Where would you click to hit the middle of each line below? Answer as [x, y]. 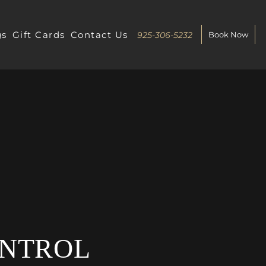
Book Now [228, 35]
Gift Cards [39, 34]
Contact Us [99, 34]
